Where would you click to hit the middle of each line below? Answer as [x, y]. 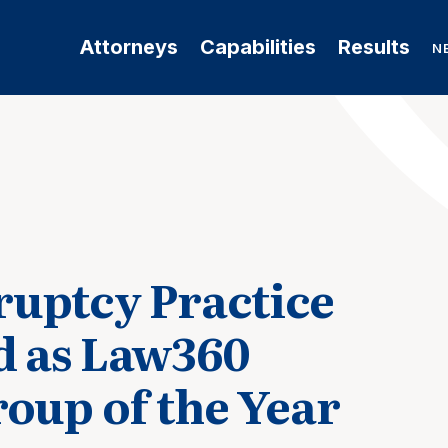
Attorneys [128, 47]
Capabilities [257, 47]
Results [373, 47]
